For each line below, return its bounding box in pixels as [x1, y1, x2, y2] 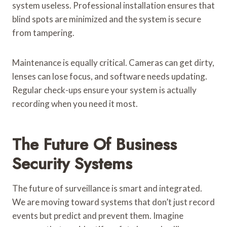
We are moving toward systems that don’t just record [12, 196, 215, 207]
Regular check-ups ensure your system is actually [12, 84, 197, 95]
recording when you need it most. [12, 98, 138, 109]
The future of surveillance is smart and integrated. [12, 182, 202, 194]
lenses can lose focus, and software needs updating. [12, 70, 207, 82]
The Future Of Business [12, 132, 177, 156]
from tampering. [12, 27, 74, 38]
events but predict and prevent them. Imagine [12, 210, 183, 221]
